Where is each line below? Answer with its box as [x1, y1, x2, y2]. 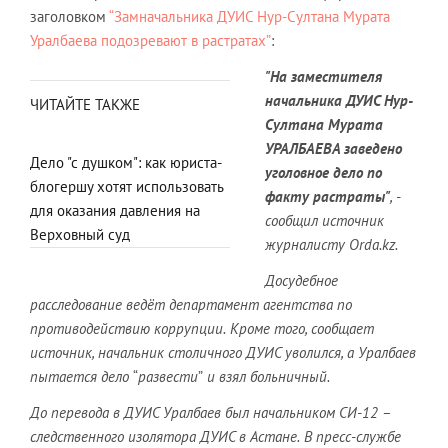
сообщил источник [265, 211, 384, 230]
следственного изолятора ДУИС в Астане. [30, 427, 300, 446]
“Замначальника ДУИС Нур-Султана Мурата [109, 7, 390, 26]
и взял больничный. [203, 367, 330, 386]
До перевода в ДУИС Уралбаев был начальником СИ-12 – [30, 403, 390, 422]
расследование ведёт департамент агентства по [30, 295, 352, 314]
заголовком [30, 7, 109, 26]
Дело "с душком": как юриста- [30, 153, 222, 172]
